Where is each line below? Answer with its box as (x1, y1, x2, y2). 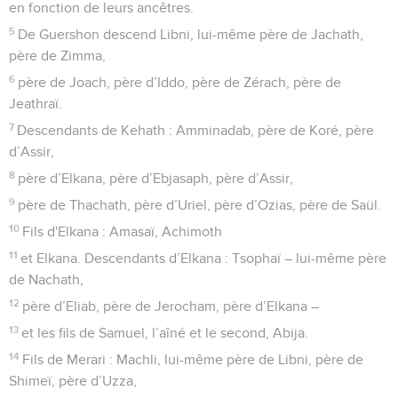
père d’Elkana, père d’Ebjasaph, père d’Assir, (18, 171, 294, 186)
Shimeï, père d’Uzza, (9, 373, 137, 388)
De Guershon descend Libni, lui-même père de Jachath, (18, 27, 364, 42)
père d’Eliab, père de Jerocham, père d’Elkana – (22, 298, 320, 314)
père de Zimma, (9, 48, 106, 63)
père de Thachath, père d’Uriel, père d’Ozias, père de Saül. (18, 197, 382, 212)
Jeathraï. (9, 96, 62, 111)
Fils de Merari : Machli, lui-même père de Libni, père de (22, 352, 364, 367)
